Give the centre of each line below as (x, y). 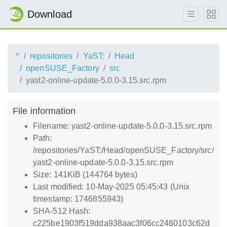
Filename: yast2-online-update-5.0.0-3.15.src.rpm (122, 126)
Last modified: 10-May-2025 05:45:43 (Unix (111, 187)
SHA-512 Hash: (62, 211)
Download (50, 14)
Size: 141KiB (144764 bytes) (85, 175)
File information (44, 111)
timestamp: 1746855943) (78, 199)
